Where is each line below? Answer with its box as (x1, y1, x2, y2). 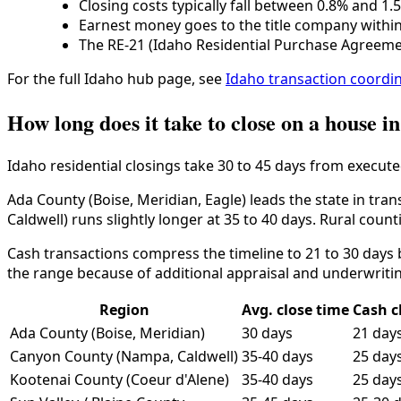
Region (98, 299, 149, 320)
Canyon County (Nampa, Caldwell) (10, 346, 238, 366)
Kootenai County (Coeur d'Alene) (10, 369, 229, 389)
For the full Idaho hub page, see (7, 68, 226, 89)
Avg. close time (242, 299, 349, 320)
